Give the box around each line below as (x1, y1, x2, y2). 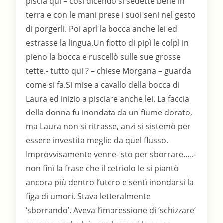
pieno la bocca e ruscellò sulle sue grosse (26, 51, 181, 63)
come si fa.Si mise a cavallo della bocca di (26, 79, 180, 91)
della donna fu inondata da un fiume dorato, (26, 107, 193, 118)
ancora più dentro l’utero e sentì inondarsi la (26, 177, 194, 188)
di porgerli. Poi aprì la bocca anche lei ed (26, 23, 178, 35)
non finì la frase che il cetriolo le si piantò (26, 163, 179, 174)
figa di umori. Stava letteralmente (26, 191, 151, 202)
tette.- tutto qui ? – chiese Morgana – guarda (26, 65, 192, 77)
